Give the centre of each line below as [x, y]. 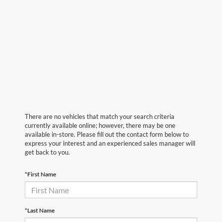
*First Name [40, 174]
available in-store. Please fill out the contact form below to [107, 135]
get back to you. [47, 152]
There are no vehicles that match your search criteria [100, 117]
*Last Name [40, 211]
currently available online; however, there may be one [100, 126]
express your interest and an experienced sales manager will [110, 143]
